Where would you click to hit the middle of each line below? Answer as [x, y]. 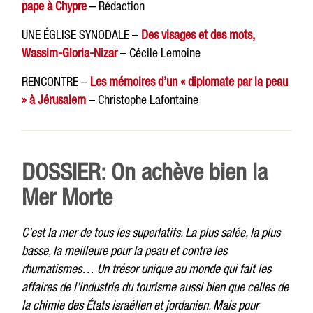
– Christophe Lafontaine [143, 100]
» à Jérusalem [54, 100]
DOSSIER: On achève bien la [145, 172]
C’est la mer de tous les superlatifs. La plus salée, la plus [151, 232]
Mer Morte [67, 197]
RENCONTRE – [56, 81]
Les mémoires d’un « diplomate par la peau [189, 81]
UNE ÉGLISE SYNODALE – [82, 35]
